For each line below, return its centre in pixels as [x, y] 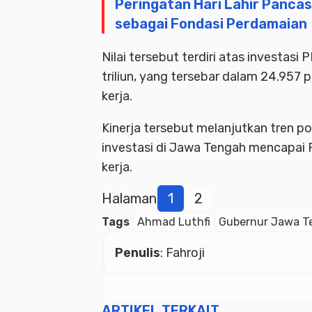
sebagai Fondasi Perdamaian [211, 24]
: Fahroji [182, 253]
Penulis [138, 253]
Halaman [129, 199]
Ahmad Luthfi [174, 222]
